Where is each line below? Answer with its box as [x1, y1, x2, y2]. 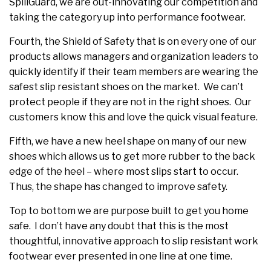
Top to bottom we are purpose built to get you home [9, 205, 249, 217]
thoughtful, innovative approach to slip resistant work [9, 235, 258, 247]
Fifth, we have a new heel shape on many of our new [9, 135, 247, 148]
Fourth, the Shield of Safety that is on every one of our [9, 36, 256, 48]
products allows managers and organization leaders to [9, 51, 258, 63]
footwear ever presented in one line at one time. [9, 250, 232, 263]
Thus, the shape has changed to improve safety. [9, 181, 227, 193]
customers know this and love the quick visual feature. [9, 111, 258, 123]
